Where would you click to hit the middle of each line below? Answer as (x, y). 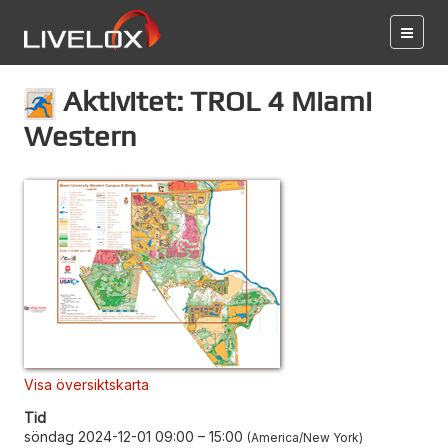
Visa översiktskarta (86, 384)
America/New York (305, 437)
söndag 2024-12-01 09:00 (109, 436)
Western (80, 135)
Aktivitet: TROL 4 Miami (214, 100)
